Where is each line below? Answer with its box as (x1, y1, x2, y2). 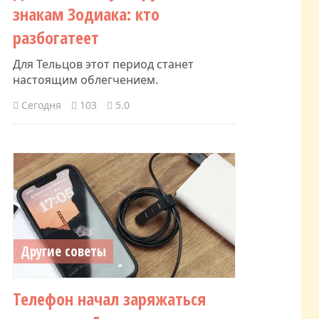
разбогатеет (13, 25, 99, 49)
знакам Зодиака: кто (13, 1, 159, 26)
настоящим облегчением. (13, 71, 158, 88)
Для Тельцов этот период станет (13, 56, 194, 72)
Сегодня (19, 98, 61, 112)
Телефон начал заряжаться (13, 286, 206, 310)
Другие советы (21, 241, 106, 261)
